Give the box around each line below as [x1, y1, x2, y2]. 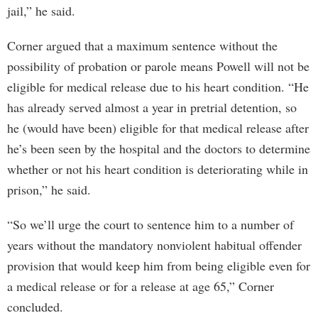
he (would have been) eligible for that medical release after [7, 119, 309, 136]
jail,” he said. [7, 2, 75, 19]
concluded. [7, 298, 63, 315]
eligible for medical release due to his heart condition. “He [7, 78, 309, 95]
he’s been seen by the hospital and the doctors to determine [7, 140, 310, 157]
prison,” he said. [7, 181, 91, 198]
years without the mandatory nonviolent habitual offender [7, 236, 302, 253]
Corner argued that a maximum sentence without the [7, 37, 278, 54]
